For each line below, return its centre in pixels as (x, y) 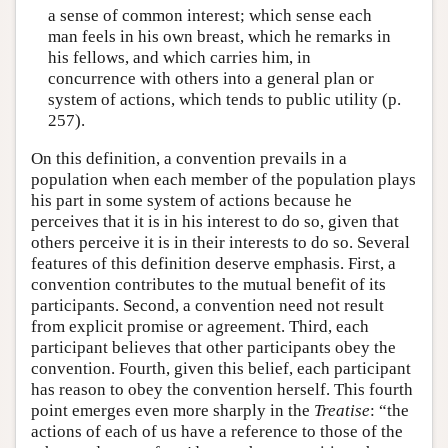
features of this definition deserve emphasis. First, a (213, 263)
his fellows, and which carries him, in (179, 58)
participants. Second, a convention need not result (207, 305)
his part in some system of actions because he (191, 200)
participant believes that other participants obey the (213, 347)
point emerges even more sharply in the (172, 410)
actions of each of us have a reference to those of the (217, 431)
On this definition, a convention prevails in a (189, 158)
